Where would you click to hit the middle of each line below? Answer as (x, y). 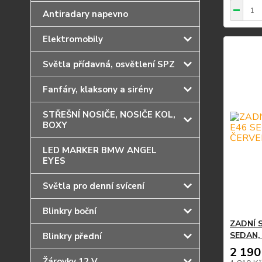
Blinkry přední (72, 236)
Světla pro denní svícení (94, 186)
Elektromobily (73, 39)
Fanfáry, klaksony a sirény (98, 89)
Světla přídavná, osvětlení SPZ (109, 64)
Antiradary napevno (85, 14)
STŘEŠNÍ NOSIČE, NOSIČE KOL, (109, 115)
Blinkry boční (70, 211)
